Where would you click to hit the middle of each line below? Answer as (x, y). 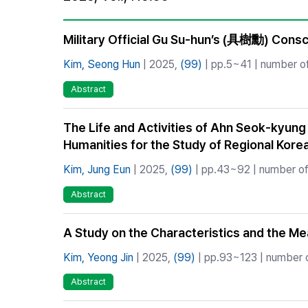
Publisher (212, 55)
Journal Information (235, 30)
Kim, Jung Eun (97, 169)
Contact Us (217, 80)
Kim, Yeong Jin (98, 257)
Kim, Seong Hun (102, 64)
